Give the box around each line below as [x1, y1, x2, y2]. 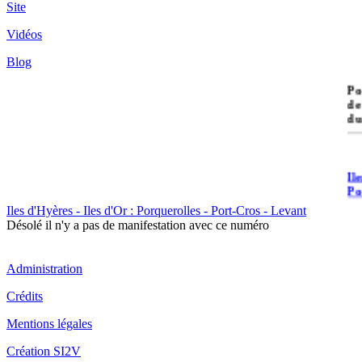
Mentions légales [6, 317, 92, 330]
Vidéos [6, 27, 42, 41]
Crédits [6, 289, 43, 303]
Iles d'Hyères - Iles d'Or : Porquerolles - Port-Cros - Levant [6, 204, 306, 217]
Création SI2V [6, 344, 81, 358]
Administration [6, 262, 82, 276]
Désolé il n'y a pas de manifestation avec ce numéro [6, 218, 269, 232]
